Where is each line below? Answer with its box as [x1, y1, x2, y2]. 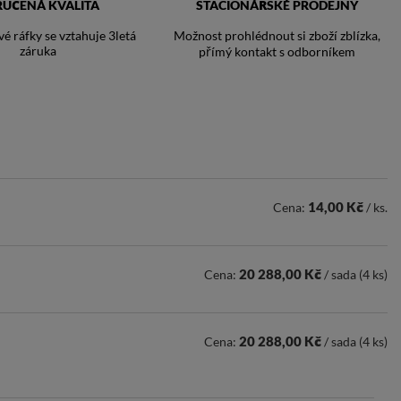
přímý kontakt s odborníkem [199, 44, 356, 59]
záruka [20, 43, 57, 58]
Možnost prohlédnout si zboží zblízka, [174, 28, 381, 43]
